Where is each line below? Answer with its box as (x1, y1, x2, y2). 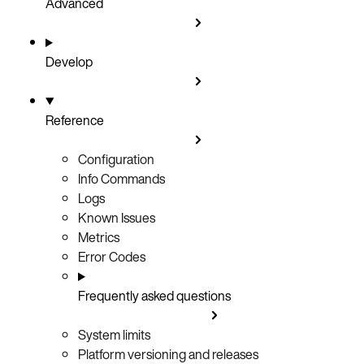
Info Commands (78, 168, 165, 188)
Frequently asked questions (78, 285, 231, 305)
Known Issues (78, 207, 155, 227)
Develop (45, 51, 93, 71)
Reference (45, 110, 104, 130)
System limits (78, 324, 150, 344)
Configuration (78, 149, 154, 169)
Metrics (78, 227, 119, 247)
